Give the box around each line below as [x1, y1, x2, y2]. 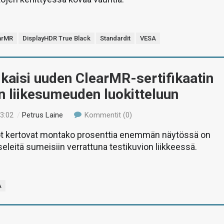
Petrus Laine [22, 110, 63, 119]
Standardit [100, 34, 131, 42]
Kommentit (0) [82, 110, 132, 119]
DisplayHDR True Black [22, 34, 91, 42]
